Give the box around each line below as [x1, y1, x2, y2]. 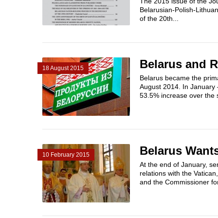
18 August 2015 [42, 65, 84, 72]
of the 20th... [140, 15, 179, 22]
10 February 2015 [42, 151, 90, 158]
